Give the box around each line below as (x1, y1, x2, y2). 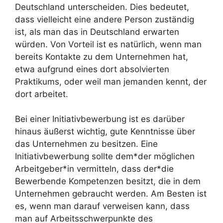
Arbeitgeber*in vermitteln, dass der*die (15, 164, 174, 174)
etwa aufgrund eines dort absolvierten (15, 64, 169, 74)
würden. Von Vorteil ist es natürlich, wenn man (15, 39, 202, 49)
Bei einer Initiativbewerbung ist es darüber (15, 114, 185, 124)
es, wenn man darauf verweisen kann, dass (15, 201, 190, 212)
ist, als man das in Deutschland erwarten (15, 26, 179, 37)
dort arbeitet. (15, 89, 68, 99)
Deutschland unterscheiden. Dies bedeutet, (15, 1, 189, 12)
